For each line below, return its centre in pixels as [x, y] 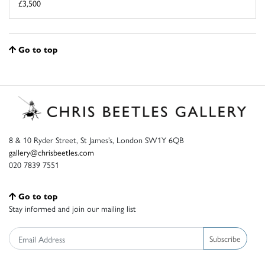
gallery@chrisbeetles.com [51, 152]
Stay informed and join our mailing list [72, 209]
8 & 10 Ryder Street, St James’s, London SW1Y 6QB [96, 140]
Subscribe [225, 238]
